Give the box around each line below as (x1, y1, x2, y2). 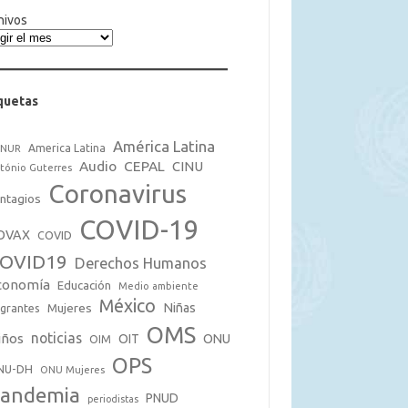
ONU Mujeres (40, 363, 106, 375)
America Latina (28, 141, 107, 154)
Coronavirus (48, 178, 188, 208)
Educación (57, 278, 112, 291)
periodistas (87, 393, 139, 404)
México (99, 295, 157, 316)
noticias (31, 329, 83, 346)
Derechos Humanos (75, 254, 208, 271)
